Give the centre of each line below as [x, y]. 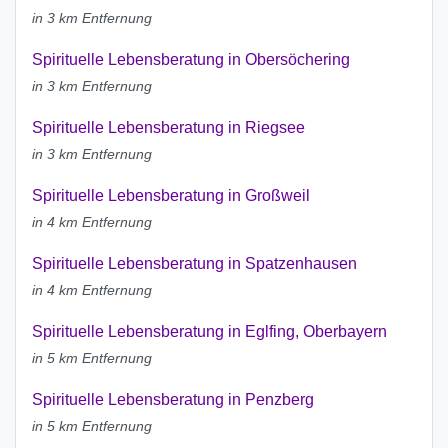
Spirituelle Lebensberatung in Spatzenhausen [194, 264]
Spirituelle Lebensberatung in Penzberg [173, 400]
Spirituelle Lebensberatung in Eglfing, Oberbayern [209, 332]
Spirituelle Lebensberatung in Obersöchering [191, 60]
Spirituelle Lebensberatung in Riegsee [168, 128]
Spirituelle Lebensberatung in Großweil [171, 196]
